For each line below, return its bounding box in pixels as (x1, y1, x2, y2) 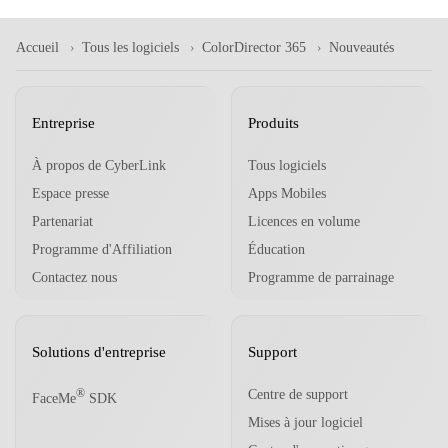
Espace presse (32, 185, 109, 201)
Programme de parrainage (248, 269, 394, 285)
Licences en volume (248, 213, 360, 229)
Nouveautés (329, 39, 394, 55)
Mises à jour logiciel (248, 414, 363, 430)
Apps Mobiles (248, 185, 326, 201)
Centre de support (248, 386, 348, 402)
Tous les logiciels (82, 39, 179, 55)
